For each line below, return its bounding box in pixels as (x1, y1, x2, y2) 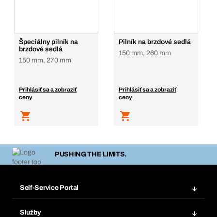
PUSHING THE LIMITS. (54, 151, 127, 158)
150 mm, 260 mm (119, 49, 171, 57)
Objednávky (21, 199, 51, 206)
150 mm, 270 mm (19, 57, 71, 64)
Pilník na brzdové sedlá (119, 38, 191, 46)
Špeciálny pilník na (19, 38, 78, 46)
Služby (20, 208, 42, 216)
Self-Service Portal (20, 184, 79, 191)
